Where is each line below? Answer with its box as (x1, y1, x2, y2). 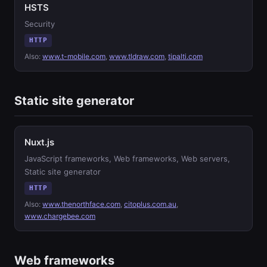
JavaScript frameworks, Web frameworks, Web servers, (24, 154, 230, 163)
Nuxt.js (24, 136, 54, 148)
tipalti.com (168, 52, 203, 61)
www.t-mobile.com (42, 52, 105, 61)
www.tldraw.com (109, 52, 164, 61)
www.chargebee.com (24, 212, 95, 221)
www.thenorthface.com (42, 200, 120, 209)
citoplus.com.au (124, 200, 176, 209)
